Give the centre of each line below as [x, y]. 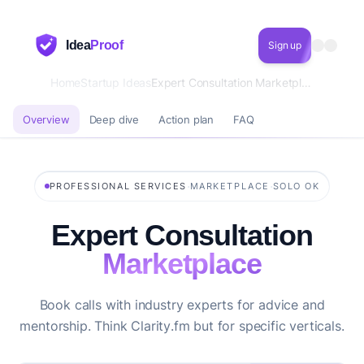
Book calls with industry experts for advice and [182, 305]
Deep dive [114, 119]
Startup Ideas [116, 82]
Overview [46, 119]
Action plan [186, 119]
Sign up [285, 45]
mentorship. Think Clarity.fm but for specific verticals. [182, 326]
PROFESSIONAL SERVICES [118, 186]
